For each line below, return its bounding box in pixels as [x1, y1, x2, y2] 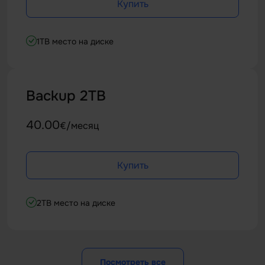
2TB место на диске [37, 198, 115, 208]
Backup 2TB [26, 87, 106, 105]
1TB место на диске [37, 36, 114, 47]
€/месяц [60, 119, 99, 132]
